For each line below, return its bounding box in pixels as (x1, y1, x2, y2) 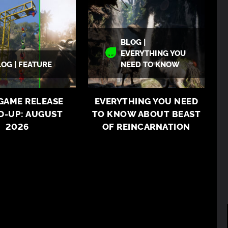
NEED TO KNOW (120, 59, 180, 70)
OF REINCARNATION (102, 120, 190, 132)
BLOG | (120, 36, 146, 47)
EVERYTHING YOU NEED (94, 95, 198, 107)
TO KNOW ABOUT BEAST (92, 107, 201, 120)
